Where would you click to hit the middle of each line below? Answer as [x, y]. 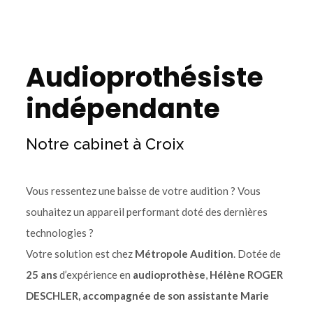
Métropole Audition [184, 254]
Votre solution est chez [80, 254]
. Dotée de [257, 254]
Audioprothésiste [144, 77]
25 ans [42, 275]
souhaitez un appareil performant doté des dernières [146, 212]
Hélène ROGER [246, 275]
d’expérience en [95, 275]
